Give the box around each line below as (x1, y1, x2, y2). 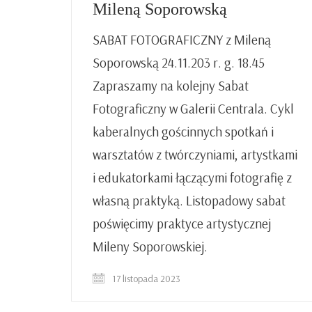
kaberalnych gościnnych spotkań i (93, 123, 274, 141)
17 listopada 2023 (110, 272, 180, 286)
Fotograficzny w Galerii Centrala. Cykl (93, 100, 294, 118)
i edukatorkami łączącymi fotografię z (93, 169, 292, 187)
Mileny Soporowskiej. (93, 238, 208, 256)
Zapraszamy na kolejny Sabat (93, 77, 249, 95)
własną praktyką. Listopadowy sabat (93, 192, 286, 210)
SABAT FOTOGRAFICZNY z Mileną (93, 31, 271, 49)
